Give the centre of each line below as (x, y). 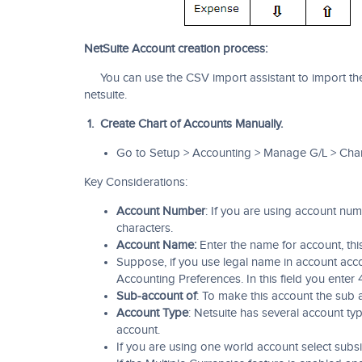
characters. (145, 228)
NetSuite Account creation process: (176, 49)
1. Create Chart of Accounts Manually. (183, 124)
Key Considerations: (136, 182)
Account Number (161, 211)
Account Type (152, 313)
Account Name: (156, 245)
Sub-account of (156, 296)
